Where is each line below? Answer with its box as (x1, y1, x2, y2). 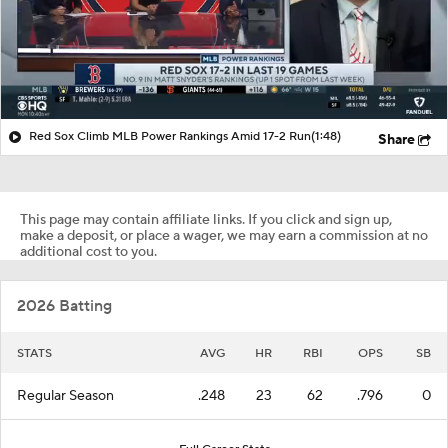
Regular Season (17, 386, 114, 405)
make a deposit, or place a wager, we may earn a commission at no (20, 226, 428, 245)
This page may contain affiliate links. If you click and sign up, (20, 210, 392, 229)
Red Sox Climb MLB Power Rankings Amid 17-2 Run (29, 128, 311, 144)
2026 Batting (17, 295, 112, 316)
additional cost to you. (20, 242, 157, 261)
